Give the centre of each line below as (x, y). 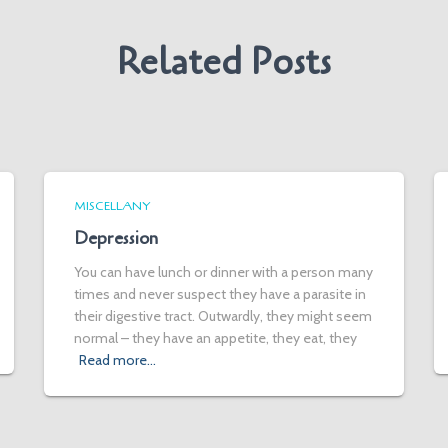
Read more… (117, 360)
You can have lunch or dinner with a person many (223, 272)
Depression (116, 238)
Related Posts (224, 62)
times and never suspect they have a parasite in (220, 294)
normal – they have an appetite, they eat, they (215, 338)
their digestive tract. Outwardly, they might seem (223, 316)
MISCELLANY (112, 206)
